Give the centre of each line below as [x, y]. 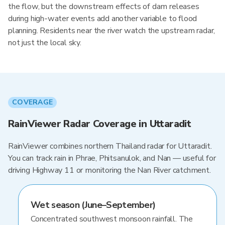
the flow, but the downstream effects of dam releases [104, 7]
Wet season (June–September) [93, 205]
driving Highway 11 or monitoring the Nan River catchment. [109, 170]
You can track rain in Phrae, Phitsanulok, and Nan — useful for [112, 158]
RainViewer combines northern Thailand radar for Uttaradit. [110, 146]
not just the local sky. [45, 43]
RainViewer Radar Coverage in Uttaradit [100, 124]
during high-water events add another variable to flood [103, 19]
